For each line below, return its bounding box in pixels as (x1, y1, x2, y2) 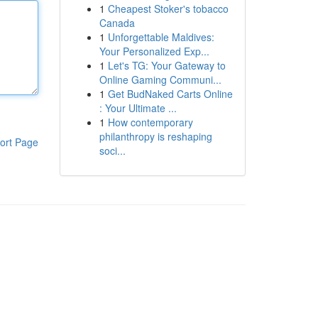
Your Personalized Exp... (99, 44, 209, 58)
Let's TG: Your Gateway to (107, 58, 226, 72)
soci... (99, 143, 126, 158)
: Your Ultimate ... (99, 101, 177, 115)
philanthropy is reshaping (99, 129, 212, 143)
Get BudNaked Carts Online (107, 87, 233, 101)
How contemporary (107, 115, 193, 129)
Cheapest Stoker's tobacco (107, 1, 229, 16)
